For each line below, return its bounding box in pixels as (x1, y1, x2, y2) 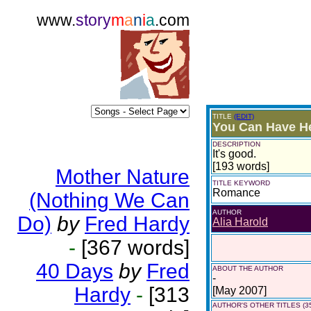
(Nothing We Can (29, 189, 190, 212)
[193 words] (212, 160, 269, 172)
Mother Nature (56, 165, 190, 188)
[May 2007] (212, 285, 267, 296)
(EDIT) (234, 112, 254, 120)
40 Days (36, 260, 113, 283)
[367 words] (76, 236, 190, 259)
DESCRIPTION (212, 140, 260, 148)
